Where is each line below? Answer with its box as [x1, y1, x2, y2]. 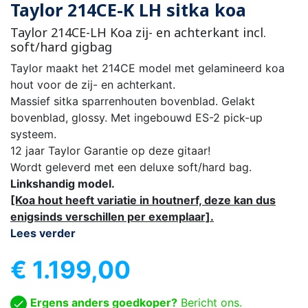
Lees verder [10, 226, 76, 241]
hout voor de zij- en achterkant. [10, 78, 175, 92]
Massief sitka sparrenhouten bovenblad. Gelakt [10, 94, 255, 109]
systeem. [10, 127, 56, 142]
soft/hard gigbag [10, 38, 112, 56]
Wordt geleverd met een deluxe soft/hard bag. [10, 160, 252, 175]
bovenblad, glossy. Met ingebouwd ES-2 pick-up [10, 111, 263, 125]
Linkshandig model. [10, 177, 115, 191]
